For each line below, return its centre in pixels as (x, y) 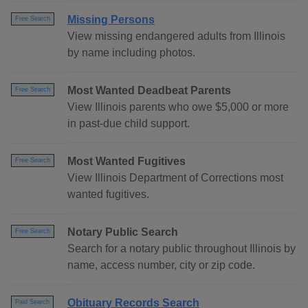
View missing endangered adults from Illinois (176, 36)
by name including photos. (131, 53)
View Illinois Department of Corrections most (175, 178)
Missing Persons (111, 20)
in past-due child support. (129, 124)
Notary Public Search (123, 232)
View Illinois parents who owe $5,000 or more (178, 107)
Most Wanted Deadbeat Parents (149, 91)
